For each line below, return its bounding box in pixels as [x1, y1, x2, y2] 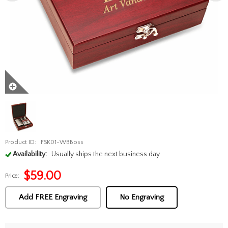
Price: [5, 173, 19, 179]
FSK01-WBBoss [40, 139, 83, 146]
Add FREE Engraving [19, 193, 87, 202]
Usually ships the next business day [51, 150, 160, 158]
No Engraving [120, 193, 164, 202]
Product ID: [5, 139, 36, 146]
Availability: [13, 150, 47, 158]
